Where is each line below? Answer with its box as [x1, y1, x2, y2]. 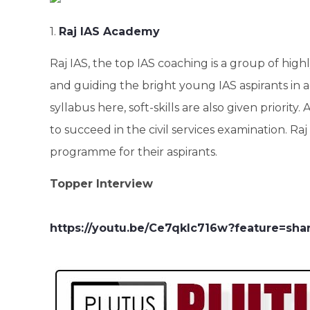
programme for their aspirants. [50, 145, 217, 158]
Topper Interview [50, 177, 153, 191]
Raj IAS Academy [59, 24, 160, 38]
